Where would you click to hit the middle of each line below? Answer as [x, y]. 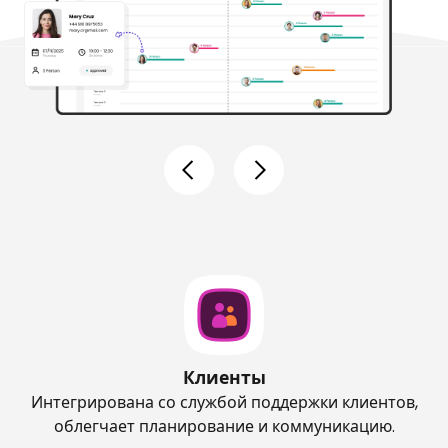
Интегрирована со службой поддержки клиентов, [224, 402]
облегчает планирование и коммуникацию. [224, 426]
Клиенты [224, 377]
